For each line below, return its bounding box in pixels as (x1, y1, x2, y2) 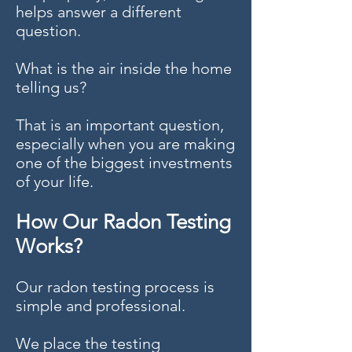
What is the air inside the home (16, 59, 232, 78)
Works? (16, 234, 82, 258)
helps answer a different (16, 2, 181, 21)
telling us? (16, 78, 86, 97)
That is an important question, (16, 115, 224, 134)
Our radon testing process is (16, 277, 214, 296)
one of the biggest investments (16, 153, 233, 172)
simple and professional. (16, 296, 185, 315)
